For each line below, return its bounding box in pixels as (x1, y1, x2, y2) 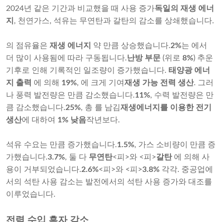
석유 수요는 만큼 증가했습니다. (6, 141, 117, 149)
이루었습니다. (6, 190, 55, 199)
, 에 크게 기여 (77, 79, 124, 87)
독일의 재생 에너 (155, 4, 214, 13)
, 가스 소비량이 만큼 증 (134, 141, 216, 149)
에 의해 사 (172, 153, 210, 162)
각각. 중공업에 (160, 166, 213, 174)
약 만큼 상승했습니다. (91, 42, 170, 50)
